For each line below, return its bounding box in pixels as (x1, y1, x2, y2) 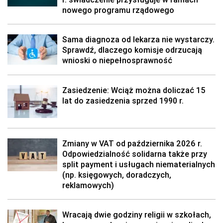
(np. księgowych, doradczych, (62, 170, 171, 180)
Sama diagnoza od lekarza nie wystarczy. (62, 34, 215, 44)
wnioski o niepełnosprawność (62, 55, 172, 65)
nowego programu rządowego (62, 5, 174, 15)
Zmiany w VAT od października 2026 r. (62, 138, 202, 148)
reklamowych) (62, 180, 114, 190)
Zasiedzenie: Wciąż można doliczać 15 (62, 85, 206, 95)
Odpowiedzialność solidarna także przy (62, 149, 207, 159)
